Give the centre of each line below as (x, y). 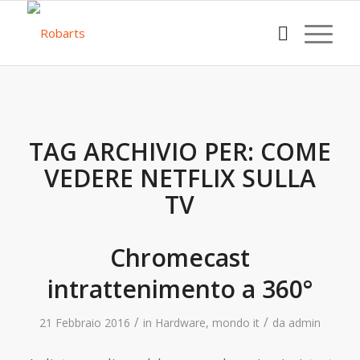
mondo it (235, 323)
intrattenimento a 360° (180, 289)
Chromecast (180, 258)
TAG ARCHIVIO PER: (144, 151)
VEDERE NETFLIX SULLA (180, 178)
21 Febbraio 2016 (84, 323)
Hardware (180, 323)
